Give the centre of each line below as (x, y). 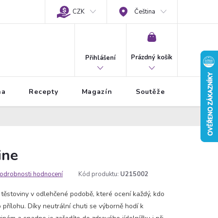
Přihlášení (100, 58)
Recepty (44, 92)
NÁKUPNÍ (169, 36)
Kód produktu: (99, 174)
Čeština (145, 12)
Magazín (97, 92)
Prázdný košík (152, 57)
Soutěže (150, 92)
